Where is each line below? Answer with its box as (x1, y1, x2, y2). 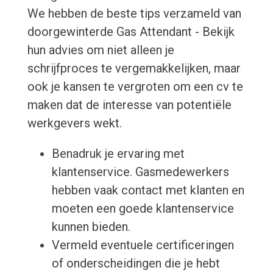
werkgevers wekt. (27, 116, 122, 131)
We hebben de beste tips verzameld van (27, 6, 241, 21)
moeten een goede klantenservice (51, 201, 234, 216)
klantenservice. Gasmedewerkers (51, 165, 229, 180)
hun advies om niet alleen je (27, 43, 174, 58)
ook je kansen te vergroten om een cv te (27, 79, 243, 94)
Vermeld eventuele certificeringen (51, 238, 234, 253)
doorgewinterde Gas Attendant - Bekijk (27, 24, 235, 40)
